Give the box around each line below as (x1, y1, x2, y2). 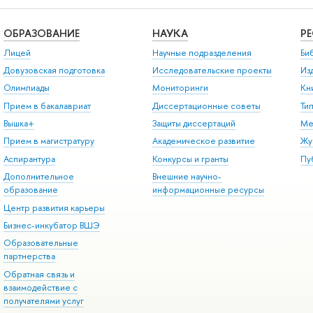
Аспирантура (3, 152, 55, 165)
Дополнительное (3, 170, 74, 183)
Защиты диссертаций (152, 117, 235, 130)
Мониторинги (152, 82, 208, 94)
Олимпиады (3, 82, 50, 94)
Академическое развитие (152, 135, 255, 147)
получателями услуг (3, 294, 84, 307)
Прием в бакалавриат (3, 99, 91, 112)
